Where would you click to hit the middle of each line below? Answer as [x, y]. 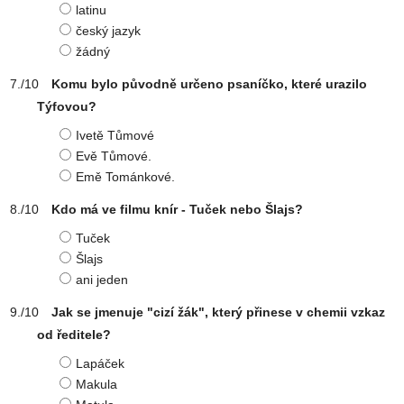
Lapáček [100, 363]
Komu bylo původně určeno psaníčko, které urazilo [209, 84]
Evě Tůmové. [114, 156]
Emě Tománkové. [125, 177]
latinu [91, 10]
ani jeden [102, 280]
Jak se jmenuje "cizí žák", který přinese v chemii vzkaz [218, 312]
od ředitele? [74, 335]
